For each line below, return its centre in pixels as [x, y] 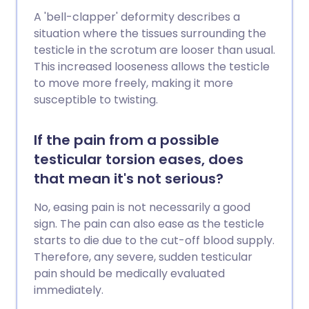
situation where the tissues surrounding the [150, 34]
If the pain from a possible [127, 140]
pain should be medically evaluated [129, 274]
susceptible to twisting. [96, 100]
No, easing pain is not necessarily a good [142, 208]
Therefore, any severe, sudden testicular [143, 257]
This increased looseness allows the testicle [152, 67]
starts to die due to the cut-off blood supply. [154, 241]
